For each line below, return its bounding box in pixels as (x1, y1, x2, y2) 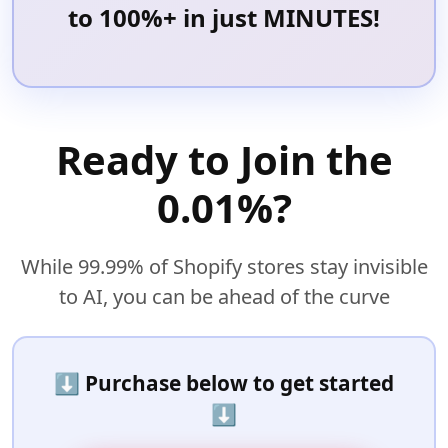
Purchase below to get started (85, 368, 394, 397)
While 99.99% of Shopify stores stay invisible (20, 252, 428, 280)
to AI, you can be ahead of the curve (58, 282, 390, 310)
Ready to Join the (55, 131, 393, 187)
